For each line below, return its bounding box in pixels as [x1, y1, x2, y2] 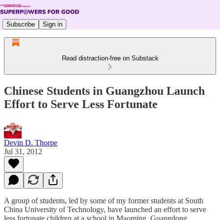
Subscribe [6, 20, 35, 28]
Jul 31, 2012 [4, 147, 42, 156]
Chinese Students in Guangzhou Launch [4, 84, 205, 97]
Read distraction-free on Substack [61, 55, 159, 62]
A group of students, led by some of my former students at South [4, 196, 203, 205]
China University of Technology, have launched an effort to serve [4, 205, 206, 214]
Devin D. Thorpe [4, 138, 57, 147]
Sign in [43, 20, 62, 28]
